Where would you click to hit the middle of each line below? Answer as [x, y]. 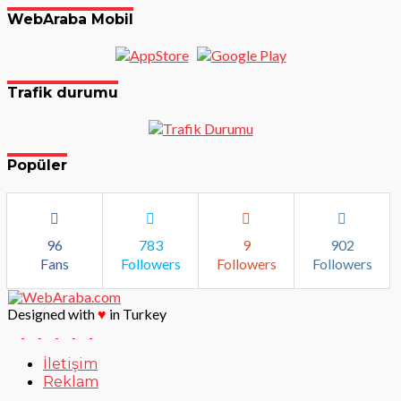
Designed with [52, 313]
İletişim [70, 363]
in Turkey [137, 313]
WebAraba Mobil [70, 20]
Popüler [37, 166]
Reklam [71, 381]
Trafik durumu [63, 92]
